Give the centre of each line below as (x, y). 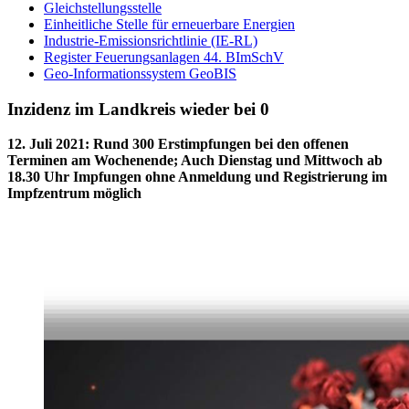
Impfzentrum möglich (74, 194)
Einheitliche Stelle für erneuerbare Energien (169, 24)
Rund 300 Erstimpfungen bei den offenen (221, 144)
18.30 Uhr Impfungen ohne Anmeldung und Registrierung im (197, 177)
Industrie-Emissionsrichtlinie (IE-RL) (151, 41)
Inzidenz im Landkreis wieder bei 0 (138, 109)
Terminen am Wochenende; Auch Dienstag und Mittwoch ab (195, 161)
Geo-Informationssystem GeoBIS (140, 73)
